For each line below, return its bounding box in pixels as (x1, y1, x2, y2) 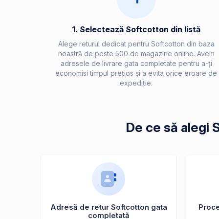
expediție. (120, 78, 153, 87)
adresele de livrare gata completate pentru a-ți (60, 59, 212, 67)
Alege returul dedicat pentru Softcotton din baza (58, 39, 215, 48)
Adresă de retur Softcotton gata (50, 203, 167, 212)
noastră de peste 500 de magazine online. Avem (58, 49, 215, 58)
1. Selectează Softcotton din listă (72, 24, 200, 34)
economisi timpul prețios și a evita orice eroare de (55, 68, 217, 77)
